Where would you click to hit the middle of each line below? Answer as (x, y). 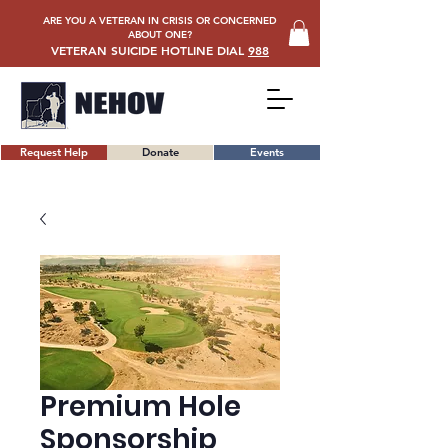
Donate (160, 152)
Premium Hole (140, 407)
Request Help (54, 152)
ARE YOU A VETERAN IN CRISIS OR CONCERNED (159, 20)
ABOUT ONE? (159, 34)
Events (267, 152)
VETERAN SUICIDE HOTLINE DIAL (149, 50)
